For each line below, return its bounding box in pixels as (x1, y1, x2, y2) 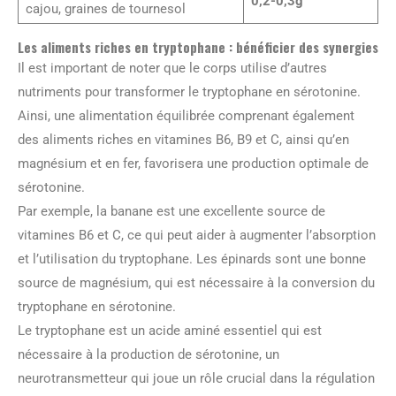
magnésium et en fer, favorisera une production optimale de (18, 155, 369, 171)
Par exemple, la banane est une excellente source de (18, 202, 325, 219)
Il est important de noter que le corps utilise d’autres (18, 59, 327, 76)
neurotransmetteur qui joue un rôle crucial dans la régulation (18, 369, 375, 386)
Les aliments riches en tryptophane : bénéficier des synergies (18, 36, 378, 57)
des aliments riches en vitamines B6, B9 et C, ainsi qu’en (18, 131, 349, 148)
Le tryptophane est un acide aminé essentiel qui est (18, 322, 322, 339)
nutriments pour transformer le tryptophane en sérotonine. (18, 83, 361, 100)
